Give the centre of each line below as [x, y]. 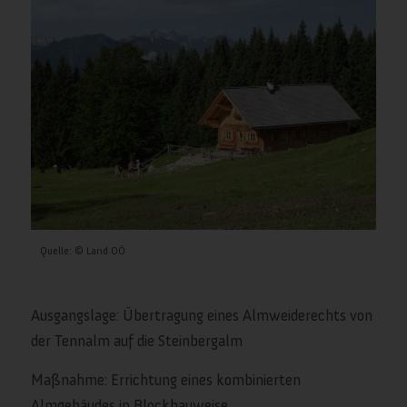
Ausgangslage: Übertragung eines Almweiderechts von [201, 316]
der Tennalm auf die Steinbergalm [136, 341]
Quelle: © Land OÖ [82, 250]
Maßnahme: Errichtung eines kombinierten [165, 379]
